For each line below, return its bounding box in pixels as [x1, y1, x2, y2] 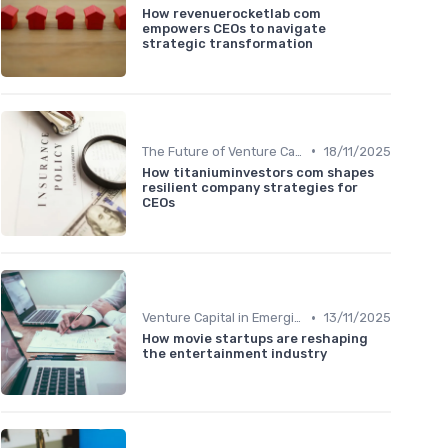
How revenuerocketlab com [142, 5, 321, 21]
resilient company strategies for [142, 179, 358, 195]
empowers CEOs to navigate [142, 20, 326, 36]
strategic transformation [142, 35, 313, 51]
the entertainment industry [142, 346, 327, 362]
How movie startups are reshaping [142, 331, 368, 347]
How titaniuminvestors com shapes [142, 164, 374, 180]
